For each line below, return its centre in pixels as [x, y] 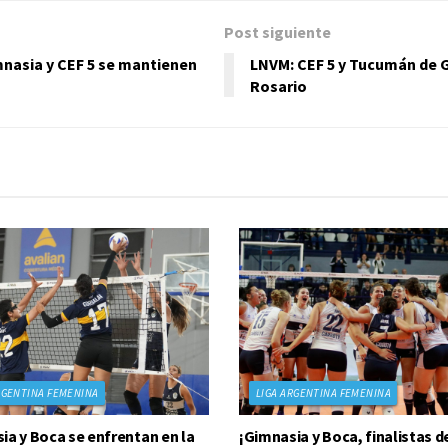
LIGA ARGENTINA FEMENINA [324, 393]
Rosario [278, 85]
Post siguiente [277, 31]
